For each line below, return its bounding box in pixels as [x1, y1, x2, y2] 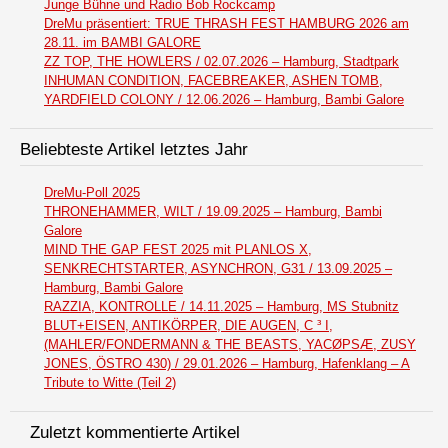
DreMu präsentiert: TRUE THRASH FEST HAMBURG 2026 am [44, 16, 409, 32]
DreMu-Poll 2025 [44, 184, 140, 200]
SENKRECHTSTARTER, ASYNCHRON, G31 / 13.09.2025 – [44, 260, 392, 276]
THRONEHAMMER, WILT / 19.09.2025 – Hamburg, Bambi [44, 203, 382, 219]
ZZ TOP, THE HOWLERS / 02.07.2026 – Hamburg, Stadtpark [44, 54, 399, 70]
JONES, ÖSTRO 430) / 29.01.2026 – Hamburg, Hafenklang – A [44, 355, 410, 371]
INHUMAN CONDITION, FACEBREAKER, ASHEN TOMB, [44, 73, 383, 89]
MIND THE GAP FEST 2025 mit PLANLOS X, [44, 241, 312, 257]
